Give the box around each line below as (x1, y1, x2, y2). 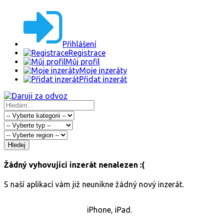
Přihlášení (63, 40, 96, 48)
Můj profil (66, 57, 100, 66)
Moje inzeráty (79, 66, 127, 75)
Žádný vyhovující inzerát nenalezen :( (4, 160, 145, 170)
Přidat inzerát (79, 75, 127, 84)
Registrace (68, 48, 106, 57)
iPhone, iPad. (87, 205, 132, 214)
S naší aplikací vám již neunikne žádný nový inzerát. (4, 179, 184, 189)
